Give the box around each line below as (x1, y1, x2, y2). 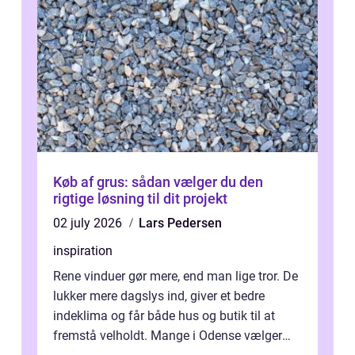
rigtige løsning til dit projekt (53, 190, 227, 208)
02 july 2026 (53, 216, 125, 231)
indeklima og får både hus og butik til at (53, 308, 275, 324)
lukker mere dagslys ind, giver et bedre (53, 288, 265, 304)
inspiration (53, 243, 113, 259)
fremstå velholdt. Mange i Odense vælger (53, 328, 282, 344)
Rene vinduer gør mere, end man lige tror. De (53, 269, 298, 284)
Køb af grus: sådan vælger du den (53, 174, 263, 191)
